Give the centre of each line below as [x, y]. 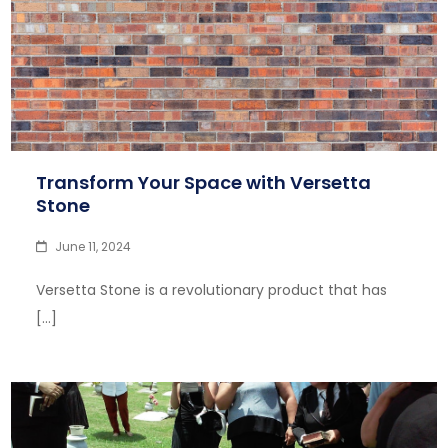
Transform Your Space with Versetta [204, 182]
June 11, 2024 [93, 246]
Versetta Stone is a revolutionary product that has [212, 290]
